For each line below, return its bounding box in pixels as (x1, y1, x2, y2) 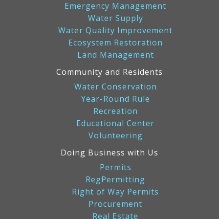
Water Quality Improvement (58, 24, 173, 36)
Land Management (77, 49, 154, 60)
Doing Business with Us (61, 147, 158, 158)
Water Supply (88, 12, 143, 23)
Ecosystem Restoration (68, 37, 163, 48)
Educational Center (76, 117, 154, 129)
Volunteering (88, 130, 143, 141)
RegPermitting (86, 174, 145, 185)
